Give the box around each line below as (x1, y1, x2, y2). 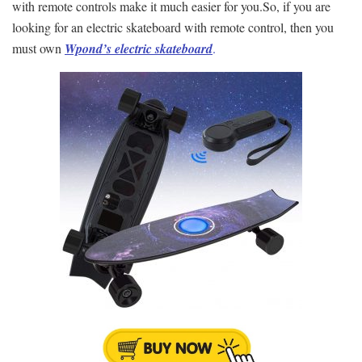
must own (12, 39, 65, 57)
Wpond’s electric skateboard (65, 39, 213, 57)
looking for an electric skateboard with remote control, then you (12, 18, 334, 36)
